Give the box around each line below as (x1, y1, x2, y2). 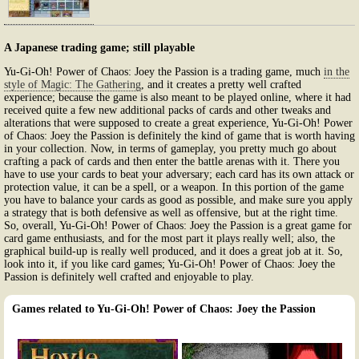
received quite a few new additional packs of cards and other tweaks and (4, 103, 331, 116)
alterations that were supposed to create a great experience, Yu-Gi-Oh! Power (4, 116, 353, 129)
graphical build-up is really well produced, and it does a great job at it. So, (4, 244, 343, 257)
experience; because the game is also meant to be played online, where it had (4, 91, 351, 103)
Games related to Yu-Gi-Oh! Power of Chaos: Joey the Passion (12, 302, 316, 315)
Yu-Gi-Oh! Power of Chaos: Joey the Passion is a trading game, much (4, 65, 324, 78)
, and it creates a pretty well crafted (141, 78, 301, 91)
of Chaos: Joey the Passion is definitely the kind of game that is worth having (4, 129, 355, 142)
